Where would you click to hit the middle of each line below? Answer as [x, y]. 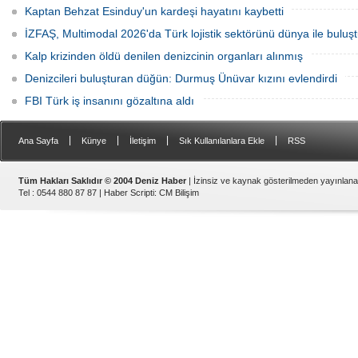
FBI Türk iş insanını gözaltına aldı [109, 101]
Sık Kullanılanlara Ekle [222, 141]
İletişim [143, 141]
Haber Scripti [129, 193]
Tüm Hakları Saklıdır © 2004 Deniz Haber [102, 181]
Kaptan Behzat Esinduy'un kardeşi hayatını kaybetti [154, 11]
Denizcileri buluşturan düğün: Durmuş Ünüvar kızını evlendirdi [181, 78]
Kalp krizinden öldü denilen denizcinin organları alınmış [164, 56]
